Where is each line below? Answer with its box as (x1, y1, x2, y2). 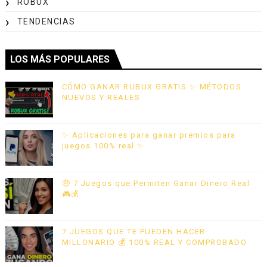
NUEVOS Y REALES (61, 92, 141, 102)
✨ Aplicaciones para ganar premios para (61, 130, 236, 139)
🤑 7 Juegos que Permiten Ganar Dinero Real (61, 178, 250, 188)
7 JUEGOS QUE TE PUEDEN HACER (61, 226, 206, 236)
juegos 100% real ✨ (61, 141, 145, 150)
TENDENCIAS (17, 16, 76, 26)
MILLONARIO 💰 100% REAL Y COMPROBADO (61, 237, 247, 247)
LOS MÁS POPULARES (10, 53, 110, 65)
